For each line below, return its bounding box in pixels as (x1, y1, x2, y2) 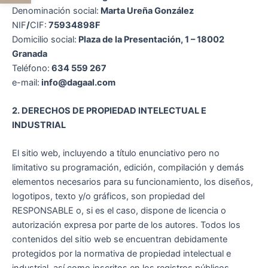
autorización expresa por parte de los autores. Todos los (12, 220, 240, 231)
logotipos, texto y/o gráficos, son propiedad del (12, 191, 205, 202)
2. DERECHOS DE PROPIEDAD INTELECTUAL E (12, 105, 206, 117)
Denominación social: (12, 5, 99, 16)
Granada (12, 48, 47, 59)
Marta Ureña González (99, 5, 194, 16)
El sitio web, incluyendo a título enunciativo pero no (12, 148, 220, 159)
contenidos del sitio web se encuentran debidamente (12, 234, 227, 245)
